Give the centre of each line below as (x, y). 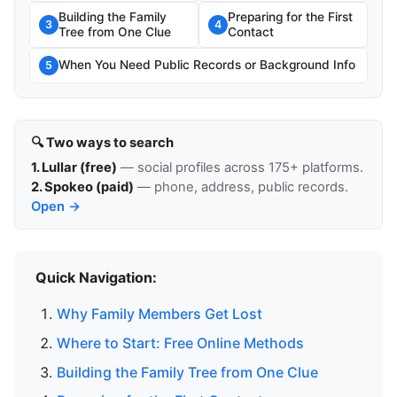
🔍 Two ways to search (102, 143)
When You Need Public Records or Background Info (207, 65)
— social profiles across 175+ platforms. (240, 167)
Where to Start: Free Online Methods (180, 343)
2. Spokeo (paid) (82, 187)
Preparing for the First (290, 16)
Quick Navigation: (96, 278)
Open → (55, 206)
